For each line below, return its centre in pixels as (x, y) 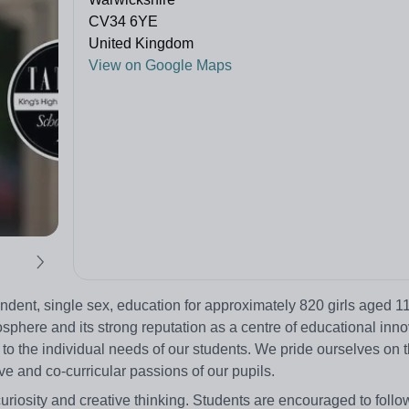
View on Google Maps (160, 66)
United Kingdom (141, 44)
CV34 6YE (123, 22)
